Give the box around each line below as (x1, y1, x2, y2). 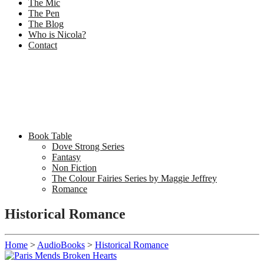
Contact (28, 40, 57, 50)
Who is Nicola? (28, 29, 86, 39)
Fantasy (52, 152, 81, 162)
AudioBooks (37, 239, 85, 250)
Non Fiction (52, 163, 97, 173)
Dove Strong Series (52, 141, 124, 151)
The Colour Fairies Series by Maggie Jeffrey (52, 173, 217, 183)
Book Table (28, 131, 72, 141)
